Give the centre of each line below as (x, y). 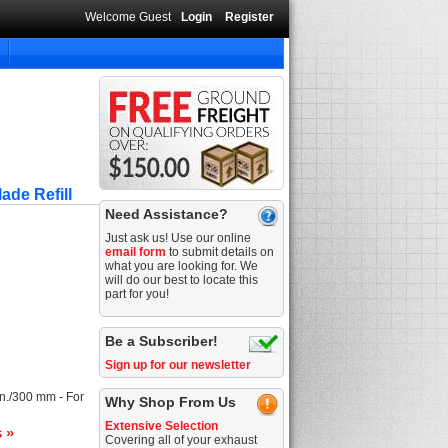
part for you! (137, 294)
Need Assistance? (167, 214)
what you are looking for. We (182, 266)
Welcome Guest (128, 17)
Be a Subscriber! (162, 341)
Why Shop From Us (171, 402)
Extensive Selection (162, 426)
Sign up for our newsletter (178, 365)
